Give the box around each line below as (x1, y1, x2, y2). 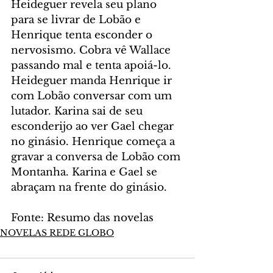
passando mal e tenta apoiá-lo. (11, 58, 174, 72)
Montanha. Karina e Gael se (11, 165, 160, 179)
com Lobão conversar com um (11, 89, 175, 102)
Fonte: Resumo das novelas (11, 211, 154, 224)
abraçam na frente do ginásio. (11, 180, 167, 194)
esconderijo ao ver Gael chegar (11, 119, 177, 133)
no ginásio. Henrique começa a (11, 135, 178, 148)
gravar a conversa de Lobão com (11, 150, 183, 163)
